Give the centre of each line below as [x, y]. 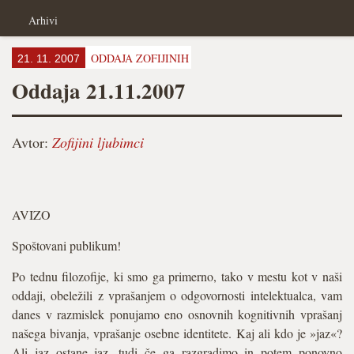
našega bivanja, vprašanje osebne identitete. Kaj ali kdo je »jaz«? [177, 333]
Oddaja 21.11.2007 [99, 90]
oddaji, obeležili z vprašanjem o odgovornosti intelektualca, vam [177, 295]
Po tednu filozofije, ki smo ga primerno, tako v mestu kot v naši [177, 276]
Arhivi [43, 20]
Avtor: [32, 142]
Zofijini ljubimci [98, 142]
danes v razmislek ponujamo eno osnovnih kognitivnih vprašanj [177, 314]
